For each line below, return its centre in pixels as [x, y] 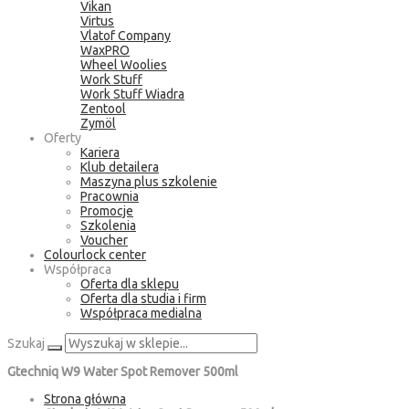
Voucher [104, 240]
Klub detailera [120, 167]
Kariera [100, 152]
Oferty [63, 138]
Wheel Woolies [124, 65]
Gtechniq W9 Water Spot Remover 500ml [123, 371]
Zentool [103, 109]
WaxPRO [105, 50]
